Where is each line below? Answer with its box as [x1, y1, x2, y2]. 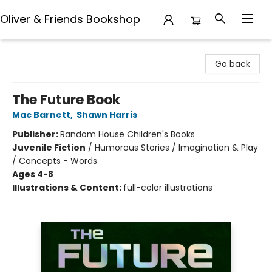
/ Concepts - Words [12, 155, 97, 167]
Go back [215, 58, 250, 70]
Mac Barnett [12, 109, 70, 121]
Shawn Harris [76, 109, 137, 121]
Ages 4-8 [12, 168, 53, 180]
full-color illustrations [123, 182, 212, 194]
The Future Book [12, 90, 120, 109]
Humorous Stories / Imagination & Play [95, 141, 258, 154]
